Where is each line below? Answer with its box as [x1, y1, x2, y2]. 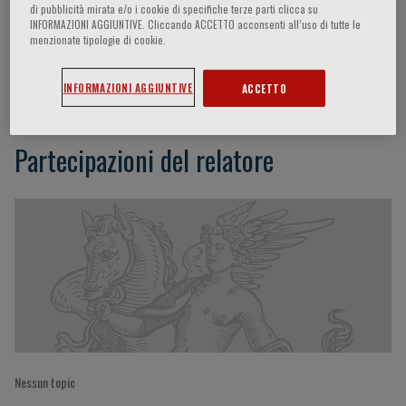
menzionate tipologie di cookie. [30, 32, 167, 48]
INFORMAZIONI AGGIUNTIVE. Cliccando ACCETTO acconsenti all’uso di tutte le [30, 16, 362, 33]
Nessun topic [14, 372, 75, 391]
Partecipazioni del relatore [14, 140, 274, 180]
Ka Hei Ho [14, 55, 111, 96]
